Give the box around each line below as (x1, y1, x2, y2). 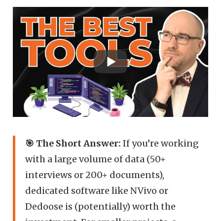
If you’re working (121, 137, 199, 149)
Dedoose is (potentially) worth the (25, 200, 176, 212)
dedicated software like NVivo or (25, 184, 169, 196)
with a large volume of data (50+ (25, 153, 166, 165)
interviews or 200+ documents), (25, 169, 165, 181)
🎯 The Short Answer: (25, 137, 121, 149)
